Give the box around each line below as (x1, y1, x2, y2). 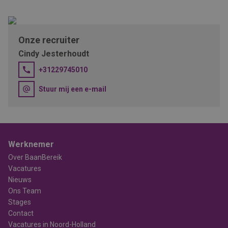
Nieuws (8, 176, 32, 184)
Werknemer (8, 139, 54, 149)
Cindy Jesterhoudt (18, 49, 89, 59)
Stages (8, 198, 31, 206)
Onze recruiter (18, 35, 79, 45)
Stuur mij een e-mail (39, 85, 106, 93)
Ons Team (8, 187, 41, 195)
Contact (8, 209, 34, 217)
